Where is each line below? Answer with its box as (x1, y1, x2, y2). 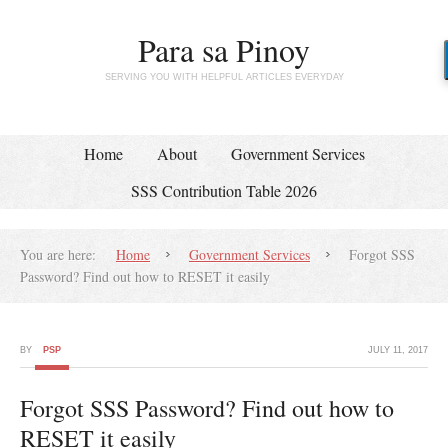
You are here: (20, 245, 96, 264)
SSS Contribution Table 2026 (131, 180, 317, 201)
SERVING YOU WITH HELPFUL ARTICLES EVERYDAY (104, 72, 344, 82)
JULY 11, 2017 (368, 345, 428, 355)
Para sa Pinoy (138, 28, 310, 71)
